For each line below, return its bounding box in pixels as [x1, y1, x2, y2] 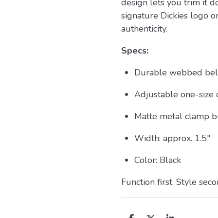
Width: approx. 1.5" [134, 132, 210, 144]
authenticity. [121, 22, 167, 35]
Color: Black [134, 154, 181, 166]
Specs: [121, 44, 148, 56]
